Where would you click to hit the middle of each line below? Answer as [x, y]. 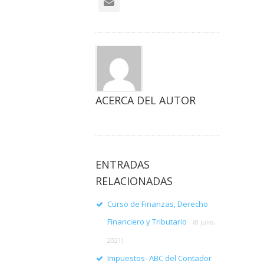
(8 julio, [204, 222]
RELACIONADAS [134, 181]
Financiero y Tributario [148, 222]
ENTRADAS [123, 164]
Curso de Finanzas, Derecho [158, 204]
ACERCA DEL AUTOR [146, 100]
